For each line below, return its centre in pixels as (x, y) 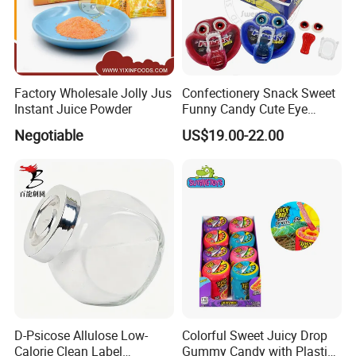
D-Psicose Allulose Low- (81, 336)
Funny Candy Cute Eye (244, 108)
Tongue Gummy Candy (246, 124)
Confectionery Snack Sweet (258, 93)
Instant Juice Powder (74, 108)
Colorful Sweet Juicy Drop (254, 336)
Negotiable (49, 135)
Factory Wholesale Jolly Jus (93, 93)
